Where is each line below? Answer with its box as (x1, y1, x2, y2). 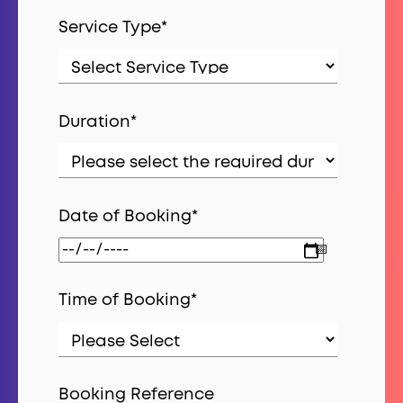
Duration (58, 114, 130, 130)
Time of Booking (58, 293, 191, 308)
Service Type (58, 20, 161, 35)
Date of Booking (58, 209, 192, 224)
